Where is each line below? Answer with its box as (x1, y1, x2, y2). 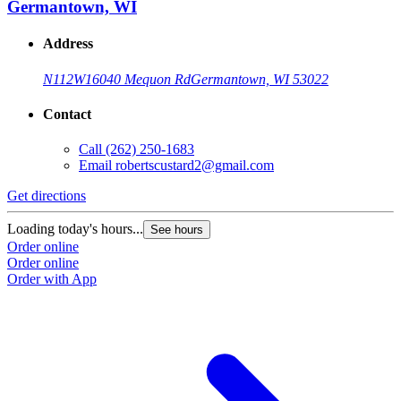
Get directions (7, 188, 86, 204)
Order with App (7, 271, 97, 287)
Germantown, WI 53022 (191, 71, 328, 87)
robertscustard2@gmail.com (115, 158, 274, 174)
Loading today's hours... (7, 221, 143, 237)
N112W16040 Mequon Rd (43, 71, 191, 87)
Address (43, 36, 93, 52)
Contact (43, 107, 91, 123)
